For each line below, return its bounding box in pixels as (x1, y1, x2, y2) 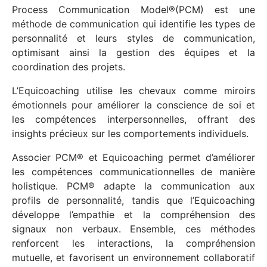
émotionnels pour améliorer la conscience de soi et (12, 99, 255, 111)
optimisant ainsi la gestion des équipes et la (12, 46, 255, 59)
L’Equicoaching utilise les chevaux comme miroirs (12, 85, 255, 97)
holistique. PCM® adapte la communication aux (12, 180, 255, 193)
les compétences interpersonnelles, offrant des (12, 113, 255, 126)
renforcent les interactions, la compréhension (12, 237, 255, 250)
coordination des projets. (12, 61, 125, 73)
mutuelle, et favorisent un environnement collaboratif (12, 252, 255, 264)
